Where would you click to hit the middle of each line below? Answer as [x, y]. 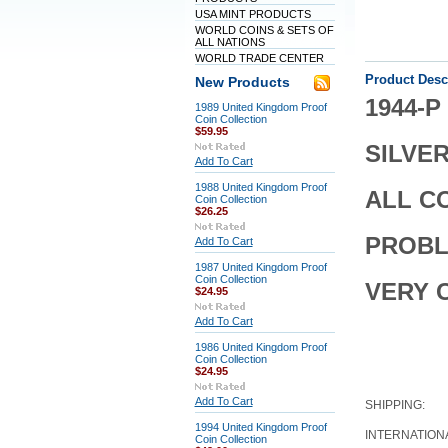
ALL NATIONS [229, 42]
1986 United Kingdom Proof [260, 347]
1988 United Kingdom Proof [260, 187]
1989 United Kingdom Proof [260, 107]
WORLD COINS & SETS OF [264, 30]
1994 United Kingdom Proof [260, 427]
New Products [242, 82]
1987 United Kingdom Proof [260, 267]
